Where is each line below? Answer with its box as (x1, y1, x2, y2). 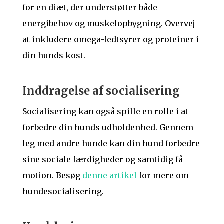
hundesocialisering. (22, 186, 104, 197)
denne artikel (82, 170, 137, 181)
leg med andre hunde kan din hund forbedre (22, 138, 200, 149)
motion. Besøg (22, 170, 82, 181)
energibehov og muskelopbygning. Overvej (22, 18, 195, 28)
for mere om (136, 170, 189, 181)
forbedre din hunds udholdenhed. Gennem (22, 122, 193, 133)
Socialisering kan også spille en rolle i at (22, 106, 188, 117)
